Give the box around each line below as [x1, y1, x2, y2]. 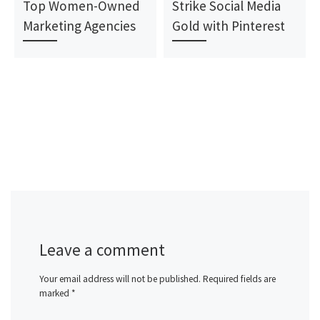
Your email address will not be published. [39, 273, 201, 286]
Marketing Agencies [23, 17, 136, 35]
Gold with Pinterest [172, 17, 286, 35]
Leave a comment [39, 239, 165, 260]
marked [39, 287, 71, 300]
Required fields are [203, 273, 276, 286]
